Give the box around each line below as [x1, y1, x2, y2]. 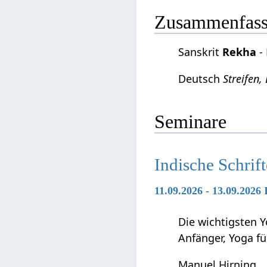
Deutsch [178, 71, 223, 86]
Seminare [154, 111, 227, 133]
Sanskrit [178, 44, 223, 59]
